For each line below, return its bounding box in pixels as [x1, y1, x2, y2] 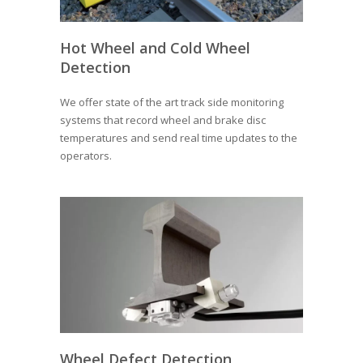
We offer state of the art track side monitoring [60, 94, 284, 109]
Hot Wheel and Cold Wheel [60, 37, 250, 58]
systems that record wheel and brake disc [60, 112, 266, 127]
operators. [60, 147, 112, 163]
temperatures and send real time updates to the [60, 130, 297, 145]
